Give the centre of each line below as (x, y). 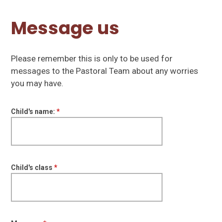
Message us (65, 28)
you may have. (37, 83)
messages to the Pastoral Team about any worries (105, 71)
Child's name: (33, 111)
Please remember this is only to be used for (92, 58)
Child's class (32, 167)
